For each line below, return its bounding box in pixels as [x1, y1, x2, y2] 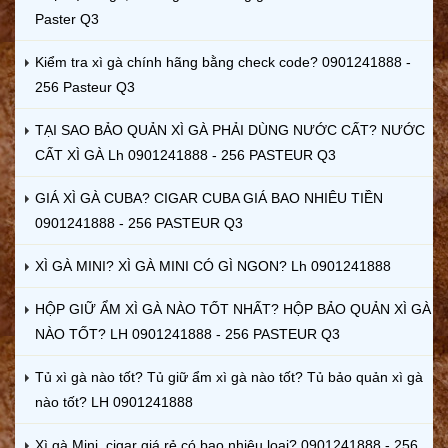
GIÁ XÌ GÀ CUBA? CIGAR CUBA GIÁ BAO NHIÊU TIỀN [35, 189, 383, 206]
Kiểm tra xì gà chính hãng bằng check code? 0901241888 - [35, 53, 411, 70]
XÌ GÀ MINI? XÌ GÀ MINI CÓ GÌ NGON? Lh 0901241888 [35, 257, 391, 274]
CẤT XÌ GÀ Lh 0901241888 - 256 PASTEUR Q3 [35, 146, 336, 163]
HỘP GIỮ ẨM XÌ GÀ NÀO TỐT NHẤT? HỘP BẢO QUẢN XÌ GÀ [35, 300, 431, 317]
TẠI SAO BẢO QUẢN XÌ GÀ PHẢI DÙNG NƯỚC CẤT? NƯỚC [35, 121, 425, 138]
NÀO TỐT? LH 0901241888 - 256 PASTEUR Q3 [35, 325, 340, 342]
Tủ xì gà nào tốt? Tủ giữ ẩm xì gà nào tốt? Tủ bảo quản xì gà [35, 368, 423, 385]
